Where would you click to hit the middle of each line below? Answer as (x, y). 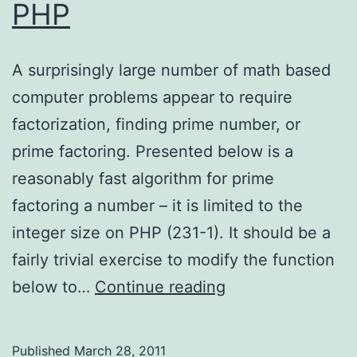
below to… (53, 286)
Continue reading (160, 286)
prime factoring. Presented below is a (153, 151)
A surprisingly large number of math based (171, 70)
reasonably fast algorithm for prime (143, 178)
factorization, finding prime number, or (156, 124)
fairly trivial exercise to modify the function (173, 259)
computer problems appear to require (152, 97)
